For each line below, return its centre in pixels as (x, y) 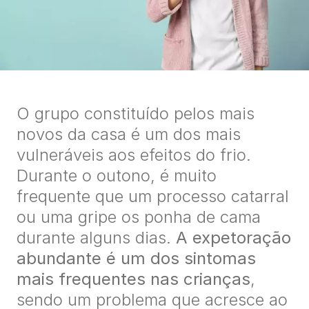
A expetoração (233, 237)
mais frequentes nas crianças (133, 279)
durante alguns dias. (96, 237)
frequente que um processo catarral (153, 196)
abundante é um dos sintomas (136, 258)
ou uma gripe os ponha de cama (139, 217)
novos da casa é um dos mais (129, 134)
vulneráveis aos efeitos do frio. (134, 154)
